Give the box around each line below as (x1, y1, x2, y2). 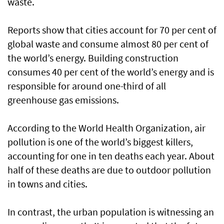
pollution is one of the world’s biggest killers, (7, 135, 193, 148)
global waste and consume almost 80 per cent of (7, 37, 208, 50)
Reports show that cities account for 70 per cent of (7, 23, 216, 36)
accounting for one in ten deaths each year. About (7, 149, 214, 162)
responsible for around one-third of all (7, 79, 166, 92)
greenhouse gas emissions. (7, 93, 119, 106)
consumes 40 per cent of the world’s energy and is (7, 65, 214, 78)
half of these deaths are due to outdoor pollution (7, 163, 211, 176)
